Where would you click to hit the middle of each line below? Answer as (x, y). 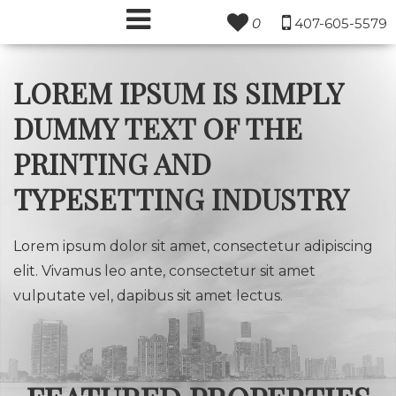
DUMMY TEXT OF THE (158, 128)
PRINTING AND (112, 163)
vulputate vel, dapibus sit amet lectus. (148, 296)
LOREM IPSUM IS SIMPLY (178, 92)
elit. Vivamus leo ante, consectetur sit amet (164, 271)
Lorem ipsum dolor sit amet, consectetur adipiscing (193, 246)
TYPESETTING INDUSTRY (181, 198)
